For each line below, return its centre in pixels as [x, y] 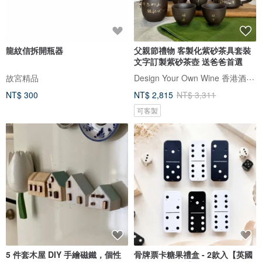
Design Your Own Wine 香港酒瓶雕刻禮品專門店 [250, 77]
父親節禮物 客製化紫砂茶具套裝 [192, 50]
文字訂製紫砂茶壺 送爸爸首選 [188, 61]
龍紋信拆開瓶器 [35, 50]
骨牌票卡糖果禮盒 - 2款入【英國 [193, 254]
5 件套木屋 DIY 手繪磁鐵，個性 [63, 254]
